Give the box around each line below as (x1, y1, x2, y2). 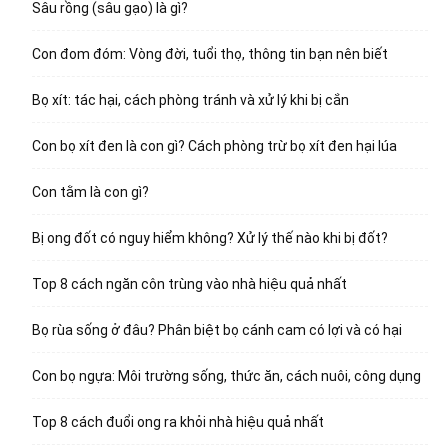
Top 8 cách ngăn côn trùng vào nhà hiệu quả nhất (32, 276, 347, 293)
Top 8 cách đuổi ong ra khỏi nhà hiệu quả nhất (32, 414, 324, 431)
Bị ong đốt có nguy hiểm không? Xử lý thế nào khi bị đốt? (32, 230, 388, 247)
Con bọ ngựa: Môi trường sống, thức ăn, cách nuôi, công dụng (32, 368, 421, 385)
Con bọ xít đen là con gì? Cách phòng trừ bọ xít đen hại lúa (32, 138, 397, 155)
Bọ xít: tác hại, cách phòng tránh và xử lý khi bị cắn (32, 92, 349, 109)
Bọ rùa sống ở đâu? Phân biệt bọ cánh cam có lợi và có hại (32, 322, 402, 339)
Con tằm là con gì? (32, 184, 149, 201)
